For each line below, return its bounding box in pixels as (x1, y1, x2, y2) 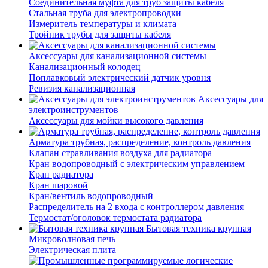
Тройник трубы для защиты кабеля (29, 29, 171, 40)
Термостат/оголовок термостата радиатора (29, 212, 202, 223)
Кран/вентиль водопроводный (29, 191, 153, 202)
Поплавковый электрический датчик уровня (29, 72, 211, 83)
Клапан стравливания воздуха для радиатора (29, 148, 212, 159)
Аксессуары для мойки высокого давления (29, 115, 203, 126)
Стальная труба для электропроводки (29, 8, 181, 19)
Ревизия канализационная (29, 83, 135, 94)
